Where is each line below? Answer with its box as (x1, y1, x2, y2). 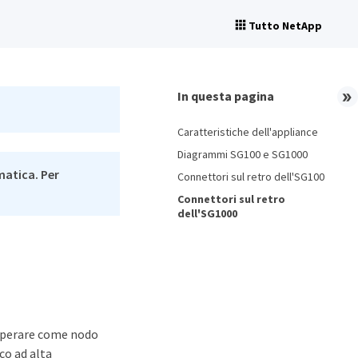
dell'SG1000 (177, 206, 237, 221)
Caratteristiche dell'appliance (177, 125, 318, 139)
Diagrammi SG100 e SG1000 (177, 147, 308, 161)
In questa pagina (177, 88, 274, 104)
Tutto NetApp (249, 18, 322, 33)
